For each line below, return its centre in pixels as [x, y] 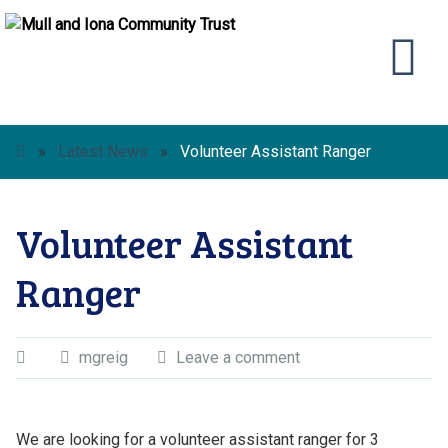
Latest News [102, 151]
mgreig [103, 357]
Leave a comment [237, 357]
